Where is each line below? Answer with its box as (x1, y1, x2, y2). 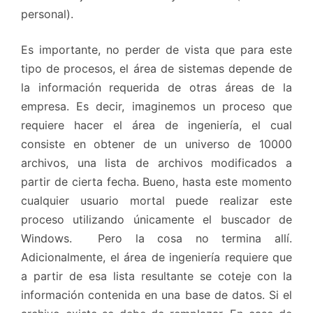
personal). (21, 7, 73, 22)
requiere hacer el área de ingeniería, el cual (21, 118, 292, 133)
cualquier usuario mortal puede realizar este (21, 194, 292, 208)
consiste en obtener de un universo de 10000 (21, 137, 292, 152)
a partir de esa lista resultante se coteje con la (21, 269, 292, 284)
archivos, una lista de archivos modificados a (21, 156, 292, 170)
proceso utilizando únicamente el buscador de (21, 212, 292, 227)
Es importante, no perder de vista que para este (21, 43, 292, 57)
